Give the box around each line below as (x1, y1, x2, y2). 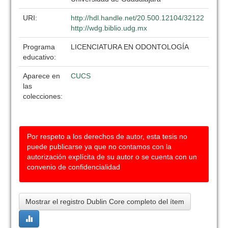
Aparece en (23, 72, 61, 80)
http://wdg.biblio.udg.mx (71, 24, 148, 32)
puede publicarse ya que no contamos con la (27, 142, 172, 151)
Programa (23, 43, 55, 51)
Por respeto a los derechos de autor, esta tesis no (27, 132, 188, 140)
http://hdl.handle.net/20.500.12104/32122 (71, 14, 205, 22)
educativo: (23, 53, 59, 61)
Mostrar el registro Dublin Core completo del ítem (25, 197, 185, 206)
